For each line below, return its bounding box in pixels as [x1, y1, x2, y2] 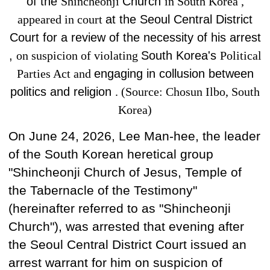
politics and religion [10, 84, 115, 98]
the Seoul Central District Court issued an [8, 237, 246, 252]
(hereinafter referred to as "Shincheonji [8, 201, 231, 216]
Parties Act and [16, 66, 94, 80]
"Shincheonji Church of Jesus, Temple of [8, 165, 242, 180]
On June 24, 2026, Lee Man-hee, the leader [8, 128, 260, 143]
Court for [9, 30, 61, 44]
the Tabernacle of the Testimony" [8, 183, 197, 198]
